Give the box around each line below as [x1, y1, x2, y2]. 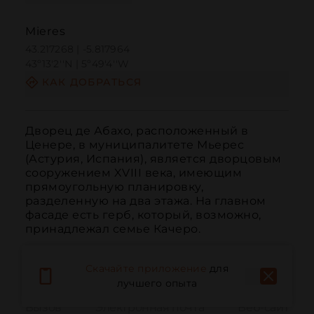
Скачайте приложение [86, 262, 207, 275]
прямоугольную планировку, [25, 179, 204, 193]
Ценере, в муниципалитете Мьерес [25, 137, 245, 151]
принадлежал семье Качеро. [25, 221, 201, 235]
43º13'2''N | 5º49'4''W [25, 57, 130, 71]
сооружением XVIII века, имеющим [25, 165, 243, 179]
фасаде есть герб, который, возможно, [25, 207, 261, 221]
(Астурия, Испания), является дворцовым [25, 151, 282, 165]
